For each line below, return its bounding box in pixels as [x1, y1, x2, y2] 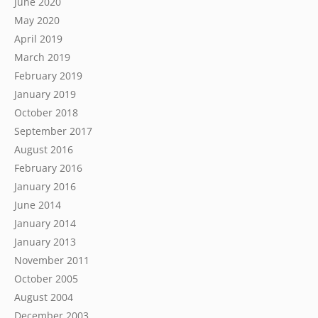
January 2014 [14, 216, 76, 230]
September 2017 [14, 124, 92, 138]
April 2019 [14, 32, 62, 45]
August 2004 [14, 290, 73, 304]
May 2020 [14, 13, 60, 27]
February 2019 [14, 69, 82, 82]
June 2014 [14, 198, 61, 212]
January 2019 [14, 87, 76, 101]
